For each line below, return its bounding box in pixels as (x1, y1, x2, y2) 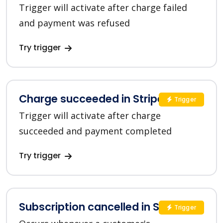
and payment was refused (19, 17, 130, 29)
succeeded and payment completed (19, 125, 172, 137)
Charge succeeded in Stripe (19, 92, 164, 107)
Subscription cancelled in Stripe (19, 200, 184, 215)
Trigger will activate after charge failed (19, 1, 187, 14)
